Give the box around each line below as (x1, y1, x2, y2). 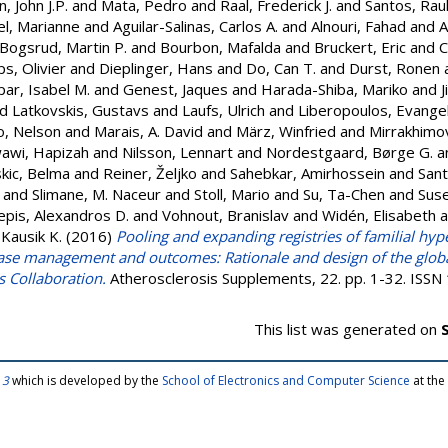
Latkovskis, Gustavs (12, 100, 149, 120)
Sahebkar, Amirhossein (230, 163, 385, 183)
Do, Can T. (246, 58, 316, 78)
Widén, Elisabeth (322, 205, 436, 225)
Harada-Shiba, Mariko (261, 79, 408, 99)
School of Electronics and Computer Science (162, 372, 410, 389)
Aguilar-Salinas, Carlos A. (113, 16, 278, 36)
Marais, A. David (94, 121, 203, 141)
